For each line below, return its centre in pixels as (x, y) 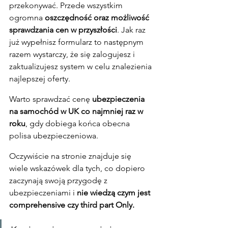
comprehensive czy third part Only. (72, 205)
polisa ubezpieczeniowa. (54, 135)
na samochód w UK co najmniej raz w (77, 111)
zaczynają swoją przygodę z (59, 180)
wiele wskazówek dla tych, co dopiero (78, 168)
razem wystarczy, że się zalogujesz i (73, 54)
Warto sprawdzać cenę (51, 99)
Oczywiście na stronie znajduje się (71, 156)
